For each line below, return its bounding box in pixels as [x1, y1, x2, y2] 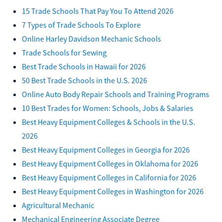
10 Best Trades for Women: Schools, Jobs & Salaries [22, 103, 193, 113]
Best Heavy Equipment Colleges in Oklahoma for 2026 [22, 158, 198, 168]
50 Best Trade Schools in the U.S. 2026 [22, 75, 147, 85]
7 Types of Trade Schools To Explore [22, 19, 141, 30]
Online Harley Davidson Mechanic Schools [22, 33, 161, 44]
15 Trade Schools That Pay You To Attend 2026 [22, 5, 173, 16]
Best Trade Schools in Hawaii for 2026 [22, 61, 146, 71]
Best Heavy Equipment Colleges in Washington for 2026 [22, 186, 204, 196]
